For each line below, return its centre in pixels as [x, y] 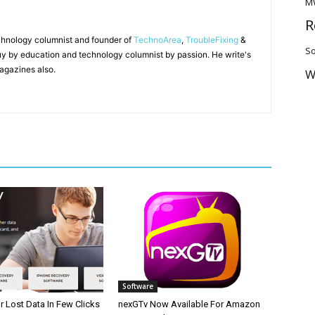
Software [138, 286]
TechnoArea [157, 40]
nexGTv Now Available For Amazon [189, 304]
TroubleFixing [212, 40]
